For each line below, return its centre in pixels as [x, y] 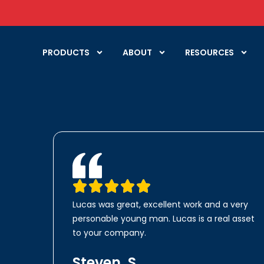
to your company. [109, 233]
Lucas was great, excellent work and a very [160, 205]
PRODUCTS [66, 52]
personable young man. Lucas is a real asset [164, 219]
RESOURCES [209, 52]
